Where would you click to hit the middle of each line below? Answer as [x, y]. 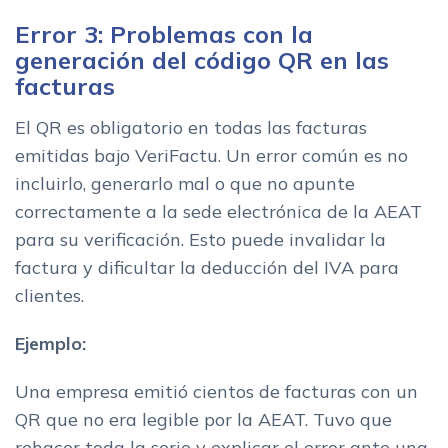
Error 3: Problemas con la [164, 33]
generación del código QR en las [202, 59]
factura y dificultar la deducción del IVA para [207, 267]
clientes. [49, 295]
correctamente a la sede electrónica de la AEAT [218, 211]
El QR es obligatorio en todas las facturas [191, 127]
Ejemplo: [50, 343]
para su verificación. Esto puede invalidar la [200, 239]
